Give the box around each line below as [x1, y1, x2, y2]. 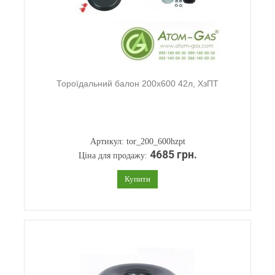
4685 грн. [149, 149, 197, 161]
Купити [125, 174, 150, 184]
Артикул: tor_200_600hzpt [90, 137, 185, 146]
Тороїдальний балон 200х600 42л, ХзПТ [56, 79, 219, 88]
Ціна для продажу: [78, 151, 150, 160]
